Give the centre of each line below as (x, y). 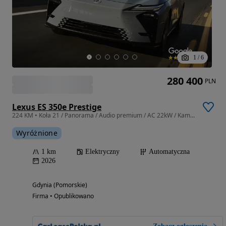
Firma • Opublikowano (63, 196)
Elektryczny (102, 151)
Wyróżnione (37, 133)
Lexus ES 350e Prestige (57, 107)
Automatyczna (169, 151)
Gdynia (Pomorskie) (60, 185)
